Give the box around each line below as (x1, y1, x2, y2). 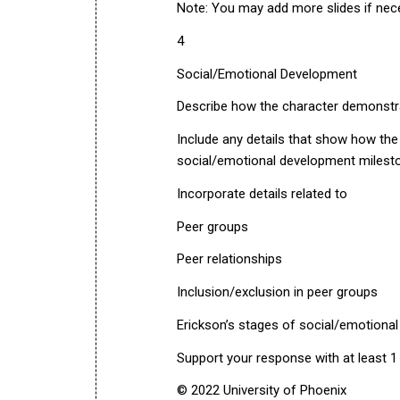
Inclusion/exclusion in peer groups (177, 284, 378, 300)
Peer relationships (177, 251, 282, 268)
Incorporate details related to (177, 185, 347, 202)
